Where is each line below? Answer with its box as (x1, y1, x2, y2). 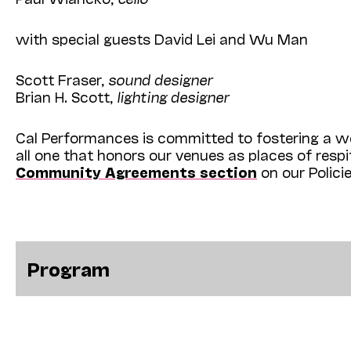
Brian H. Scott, (16, 87, 117, 105)
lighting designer (117, 87, 229, 105)
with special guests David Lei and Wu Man (16, 29, 308, 47)
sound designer (108, 70, 212, 88)
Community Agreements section (16, 162, 257, 180)
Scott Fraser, (16, 70, 108, 88)
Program (27, 256, 110, 280)
